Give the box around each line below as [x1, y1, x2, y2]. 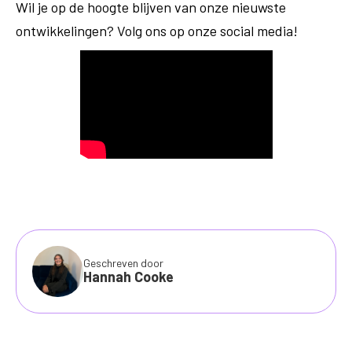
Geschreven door [83, 256, 163, 270]
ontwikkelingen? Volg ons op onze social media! [16, 22, 301, 40]
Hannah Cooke [83, 268, 174, 286]
